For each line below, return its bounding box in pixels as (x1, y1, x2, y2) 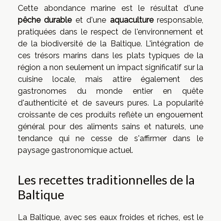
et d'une (72, 15, 110, 25)
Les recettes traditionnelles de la (18, 172, 195, 187)
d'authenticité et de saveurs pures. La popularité (18, 98, 203, 108)
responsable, (153, 15, 204, 25)
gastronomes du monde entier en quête (18, 86, 203, 96)
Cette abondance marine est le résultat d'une (18, 3, 203, 13)
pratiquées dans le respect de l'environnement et (18, 27, 203, 37)
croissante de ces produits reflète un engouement (18, 110, 203, 120)
